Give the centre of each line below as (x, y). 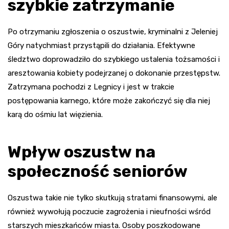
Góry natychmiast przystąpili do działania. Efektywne (101, 45)
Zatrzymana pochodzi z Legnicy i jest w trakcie (91, 87)
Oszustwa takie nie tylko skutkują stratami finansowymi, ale (112, 198)
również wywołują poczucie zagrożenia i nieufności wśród (109, 211)
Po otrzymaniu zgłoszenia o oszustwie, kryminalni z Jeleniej (113, 31)
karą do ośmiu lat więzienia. (55, 114)
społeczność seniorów (98, 171)
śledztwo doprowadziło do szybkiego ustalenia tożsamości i (114, 59)
